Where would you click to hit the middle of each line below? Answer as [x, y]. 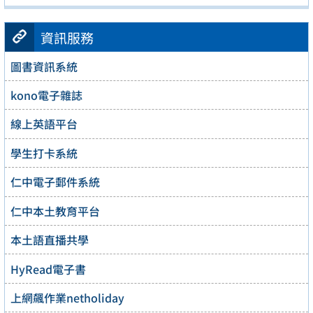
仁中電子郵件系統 [55, 182]
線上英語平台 [44, 124]
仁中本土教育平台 [55, 211]
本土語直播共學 [50, 240]
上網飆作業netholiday [67, 298]
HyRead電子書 [48, 269]
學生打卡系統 [44, 153]
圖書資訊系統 [44, 66]
